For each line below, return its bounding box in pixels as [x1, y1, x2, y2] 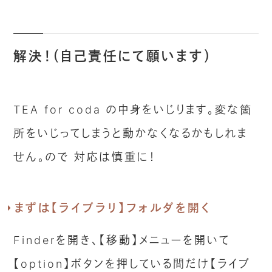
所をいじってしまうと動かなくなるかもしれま [13, 127, 248, 140]
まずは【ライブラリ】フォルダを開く [13, 201, 211, 215]
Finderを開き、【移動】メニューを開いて [13, 234, 231, 247]
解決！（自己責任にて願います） [13, 47, 213, 64]
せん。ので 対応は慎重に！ [13, 151, 157, 164]
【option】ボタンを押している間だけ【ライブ [13, 257, 251, 271]
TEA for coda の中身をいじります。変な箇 [13, 103, 253, 117]
